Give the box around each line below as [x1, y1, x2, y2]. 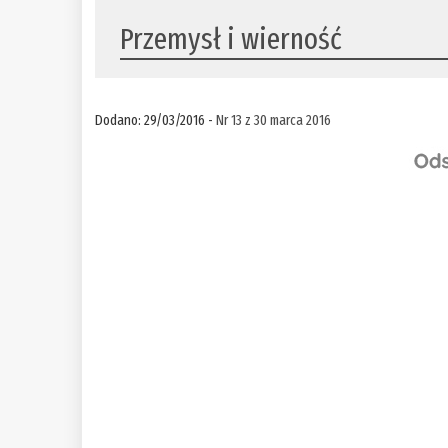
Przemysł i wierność [120, 21, 343, 58]
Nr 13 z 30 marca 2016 [216, 111, 332, 130]
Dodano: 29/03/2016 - [95, 111, 217, 130]
